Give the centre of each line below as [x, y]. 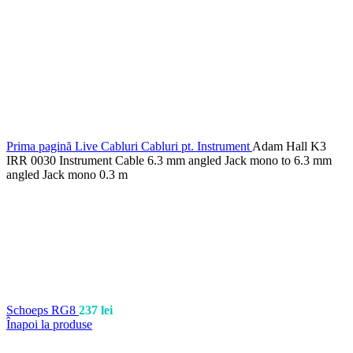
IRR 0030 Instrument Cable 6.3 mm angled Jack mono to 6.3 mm [169, 160]
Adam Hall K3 [289, 146]
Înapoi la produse [49, 324]
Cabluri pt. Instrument [197, 146]
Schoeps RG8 [43, 310]
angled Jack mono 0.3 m [67, 175]
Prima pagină [41, 146]
